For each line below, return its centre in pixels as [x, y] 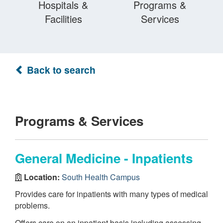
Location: [42, 177]
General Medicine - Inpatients [104, 158]
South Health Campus [101, 177]
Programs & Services [79, 121]
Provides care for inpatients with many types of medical [111, 194]
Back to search [60, 70]
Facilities [63, 19]
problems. [32, 205]
